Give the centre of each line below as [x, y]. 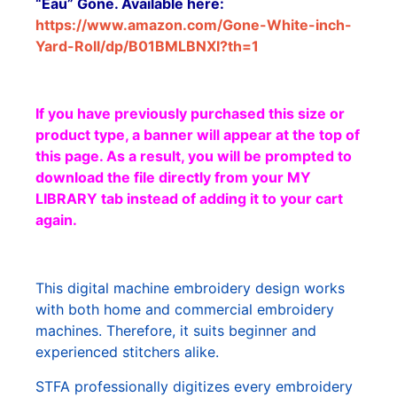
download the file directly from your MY [173, 178]
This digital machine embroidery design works [190, 288]
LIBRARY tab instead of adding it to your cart [189, 199]
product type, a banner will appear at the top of [198, 135]
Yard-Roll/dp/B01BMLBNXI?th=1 [147, 46]
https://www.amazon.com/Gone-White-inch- [194, 24]
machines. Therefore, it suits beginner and [176, 331]
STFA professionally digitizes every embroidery [194, 386]
